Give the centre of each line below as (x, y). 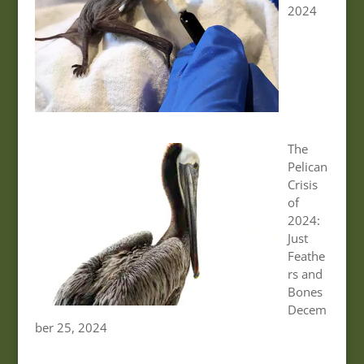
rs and (305, 273)
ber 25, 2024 (71, 327)
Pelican (307, 166)
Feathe (306, 256)
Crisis (302, 184)
